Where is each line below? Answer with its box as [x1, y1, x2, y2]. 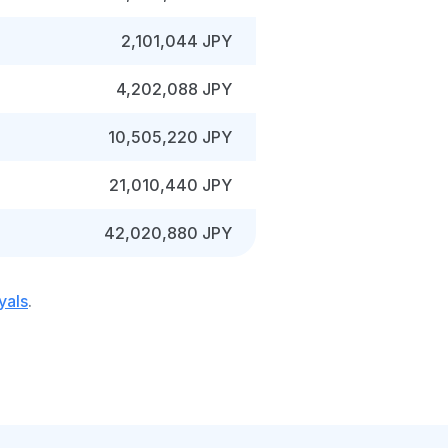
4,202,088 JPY [116, 79, 232, 99]
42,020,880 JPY [104, 223, 232, 243]
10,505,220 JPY [108, 127, 232, 147]
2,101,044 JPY [121, 31, 232, 51]
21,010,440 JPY [109, 175, 232, 195]
